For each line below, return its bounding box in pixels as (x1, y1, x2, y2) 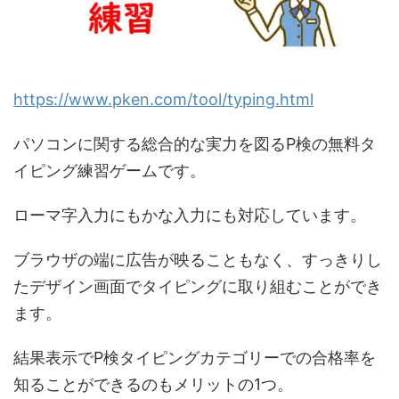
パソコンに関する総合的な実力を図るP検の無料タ (13, 134, 376, 154)
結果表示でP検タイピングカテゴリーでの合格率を (13, 348, 376, 368)
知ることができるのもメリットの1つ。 (13, 375, 293, 395)
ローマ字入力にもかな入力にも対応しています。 (13, 206, 366, 225)
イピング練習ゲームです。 (13, 161, 206, 181)
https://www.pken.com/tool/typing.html (13, 90, 313, 110)
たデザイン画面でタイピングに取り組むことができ (13, 277, 382, 297)
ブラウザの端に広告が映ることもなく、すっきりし (13, 250, 382, 270)
